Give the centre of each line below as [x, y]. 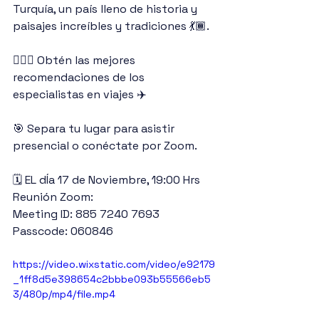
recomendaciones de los [80, 77]
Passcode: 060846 [63, 231]
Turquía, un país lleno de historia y [106, 9]
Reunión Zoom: [53, 197]
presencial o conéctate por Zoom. [105, 146]
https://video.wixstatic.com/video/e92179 [114, 264]
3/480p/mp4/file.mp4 [64, 294]
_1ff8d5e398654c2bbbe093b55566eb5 [112, 279]
